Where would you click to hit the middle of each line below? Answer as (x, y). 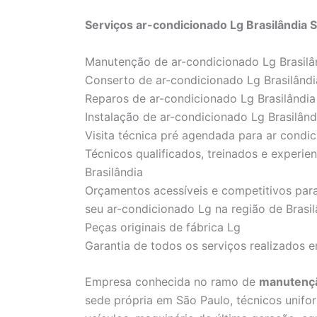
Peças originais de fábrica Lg (163, 227)
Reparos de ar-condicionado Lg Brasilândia (200, 98)
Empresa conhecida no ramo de (172, 282)
